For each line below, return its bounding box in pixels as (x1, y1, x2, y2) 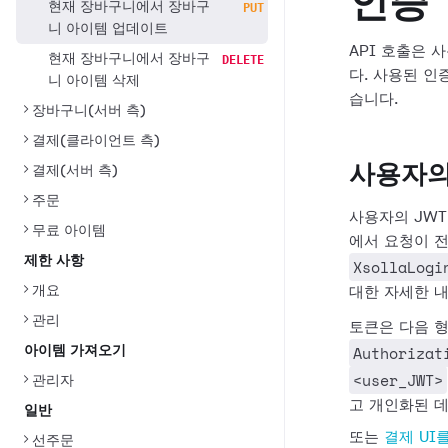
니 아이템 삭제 (48, 74, 140, 88)
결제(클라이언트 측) (32, 134, 160, 148)
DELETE (222, 53, 264, 67)
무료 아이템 (32, 224, 106, 238)
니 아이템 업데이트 (48, 22, 168, 36)
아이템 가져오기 (24, 344, 126, 358)
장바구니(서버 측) (32, 104, 146, 118)
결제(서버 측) (32, 164, 118, 178)
